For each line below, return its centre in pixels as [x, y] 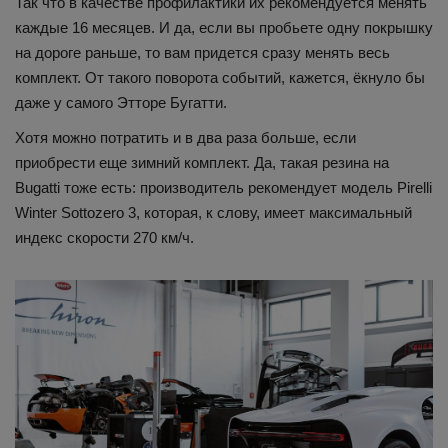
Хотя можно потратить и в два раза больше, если [185, 138]
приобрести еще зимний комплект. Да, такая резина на [202, 163]
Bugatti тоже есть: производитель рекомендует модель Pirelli [223, 188]
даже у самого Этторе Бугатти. [121, 103]
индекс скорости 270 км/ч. [104, 238]
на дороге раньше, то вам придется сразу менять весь [202, 53]
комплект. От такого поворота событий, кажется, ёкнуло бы [220, 78]
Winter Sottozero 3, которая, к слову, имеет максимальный [213, 213]
